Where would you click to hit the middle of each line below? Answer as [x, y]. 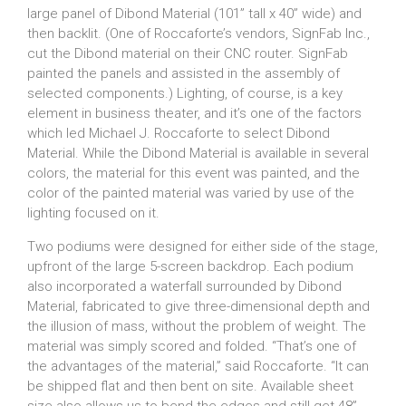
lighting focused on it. [93, 213]
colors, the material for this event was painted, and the [193, 173]
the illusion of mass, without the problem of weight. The [197, 326]
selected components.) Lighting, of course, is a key [185, 93]
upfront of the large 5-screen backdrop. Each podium [190, 266]
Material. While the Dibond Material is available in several [198, 153]
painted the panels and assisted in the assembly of [184, 73]
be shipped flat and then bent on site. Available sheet [190, 386]
